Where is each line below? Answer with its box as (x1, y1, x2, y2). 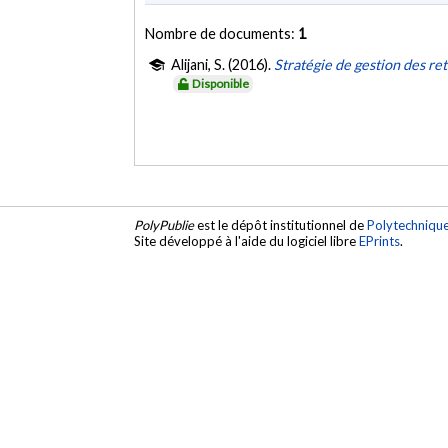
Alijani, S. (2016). (171, 55, 275, 73)
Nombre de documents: (145, 24, 299, 42)
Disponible (192, 75, 250, 91)
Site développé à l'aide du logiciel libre (134, 233, 360, 250)
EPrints (359, 233, 401, 250)
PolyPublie (134, 217, 195, 234)
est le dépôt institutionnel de (194, 217, 368, 234)
